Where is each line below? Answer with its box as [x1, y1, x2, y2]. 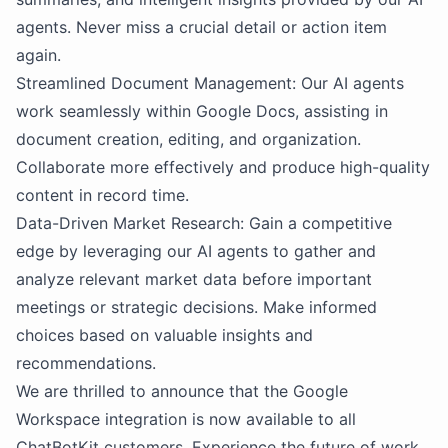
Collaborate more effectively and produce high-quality [16, 157, 430, 177]
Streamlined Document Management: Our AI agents [16, 73, 404, 93]
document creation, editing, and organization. [16, 129, 361, 149]
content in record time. [16, 185, 189, 205]
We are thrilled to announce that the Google [16, 381, 348, 401]
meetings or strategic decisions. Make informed [16, 297, 377, 317]
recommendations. [16, 353, 156, 373]
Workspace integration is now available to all [16, 409, 356, 429]
